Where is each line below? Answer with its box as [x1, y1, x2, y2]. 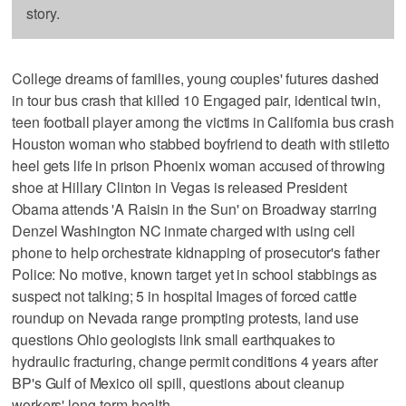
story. [26, 2, 60, 24]
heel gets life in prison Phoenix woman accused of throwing [12, 154, 386, 176]
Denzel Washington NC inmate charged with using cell [12, 219, 356, 241]
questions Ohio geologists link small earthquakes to [12, 328, 336, 350]
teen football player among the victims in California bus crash [12, 111, 394, 132]
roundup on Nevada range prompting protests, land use [12, 306, 360, 328]
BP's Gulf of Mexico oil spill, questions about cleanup [12, 372, 344, 393]
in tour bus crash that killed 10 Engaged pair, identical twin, [12, 89, 381, 111]
